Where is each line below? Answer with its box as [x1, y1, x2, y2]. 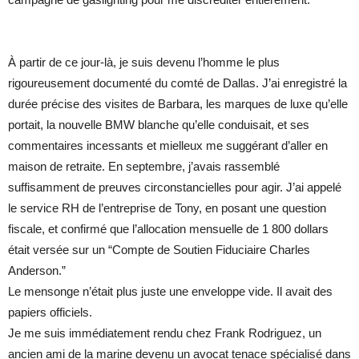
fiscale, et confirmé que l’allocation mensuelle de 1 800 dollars [8, 222, 329, 236]
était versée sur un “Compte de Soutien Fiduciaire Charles [8, 243, 310, 257]
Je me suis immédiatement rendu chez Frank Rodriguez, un [8, 326, 321, 341]
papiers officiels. [8, 305, 92, 320]
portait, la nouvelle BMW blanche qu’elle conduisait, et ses [8, 118, 309, 132]
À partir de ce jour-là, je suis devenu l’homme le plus [8, 55, 280, 70]
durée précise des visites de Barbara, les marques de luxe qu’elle [8, 97, 348, 111]
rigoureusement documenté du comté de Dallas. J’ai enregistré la [8, 76, 347, 91]
